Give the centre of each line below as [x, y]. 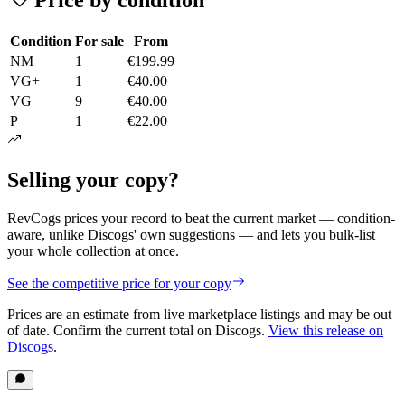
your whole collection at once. [93, 250]
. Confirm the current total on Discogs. [155, 330]
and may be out [346, 314]
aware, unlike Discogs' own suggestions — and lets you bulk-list [191, 234]
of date [27, 330]
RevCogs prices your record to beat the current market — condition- [201, 218]
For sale [99, 41]
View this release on [326, 330]
